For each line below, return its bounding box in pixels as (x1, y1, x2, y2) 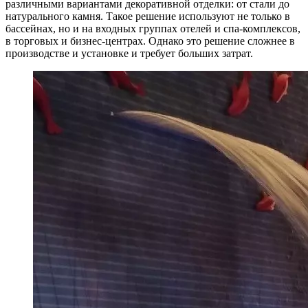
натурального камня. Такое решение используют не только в (5, 10, 290, 22)
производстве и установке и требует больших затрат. (5, 47, 253, 59)
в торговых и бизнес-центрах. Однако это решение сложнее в (5, 34, 295, 47)
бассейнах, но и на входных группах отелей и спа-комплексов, (5, 22, 300, 34)
